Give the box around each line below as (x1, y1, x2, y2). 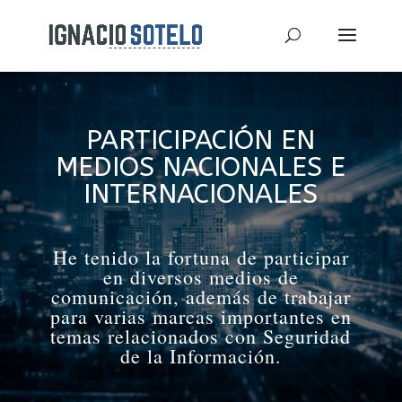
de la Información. (119, 343, 282, 369)
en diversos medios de (102, 264, 299, 290)
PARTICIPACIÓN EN (86, 124, 316, 156)
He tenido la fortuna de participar (52, 244, 349, 270)
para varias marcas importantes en (49, 303, 352, 329)
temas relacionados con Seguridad (50, 323, 352, 349)
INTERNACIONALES (83, 178, 319, 210)
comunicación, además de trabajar (50, 284, 351, 310)
